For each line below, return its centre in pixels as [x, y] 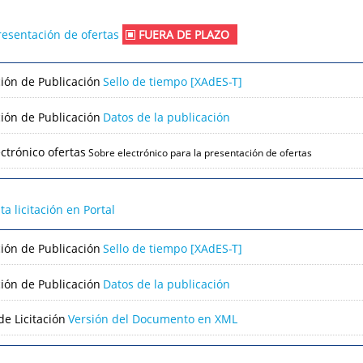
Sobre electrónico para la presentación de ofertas [201, 153]
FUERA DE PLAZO [184, 34]
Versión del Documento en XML [153, 319]
